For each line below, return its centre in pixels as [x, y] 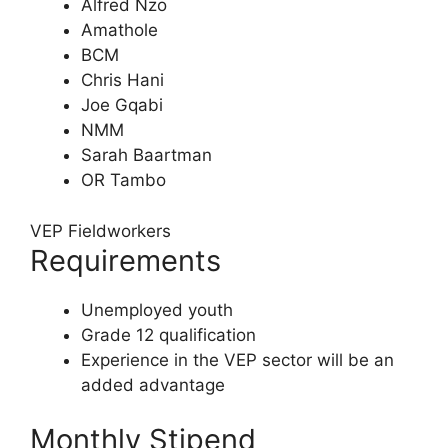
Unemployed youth [157, 309]
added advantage [153, 384]
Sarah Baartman [146, 155]
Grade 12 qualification [168, 334]
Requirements [125, 260]
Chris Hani [122, 80]
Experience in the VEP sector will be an [237, 359]
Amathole [119, 30]
